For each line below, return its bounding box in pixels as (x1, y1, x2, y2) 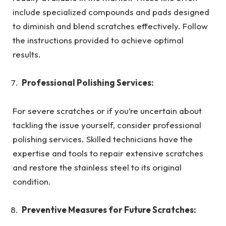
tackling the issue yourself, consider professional (13, 120, 201, 131)
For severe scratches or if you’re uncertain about (13, 105, 202, 117)
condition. (13, 176, 51, 187)
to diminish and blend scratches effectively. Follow (13, 20, 208, 31)
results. (13, 48, 41, 60)
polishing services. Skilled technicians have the (13, 134, 193, 145)
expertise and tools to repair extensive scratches (13, 148, 203, 159)
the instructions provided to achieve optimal (13, 34, 184, 45)
